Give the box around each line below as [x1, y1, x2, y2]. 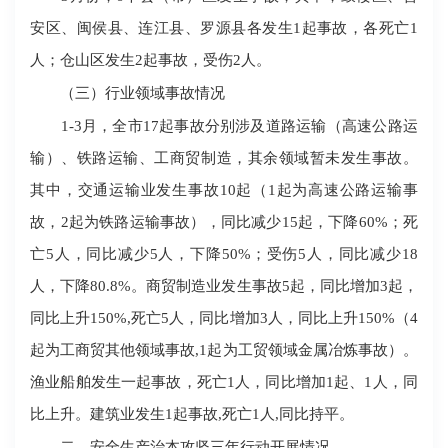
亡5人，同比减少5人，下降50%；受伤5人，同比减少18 [30, 245, 418, 263]
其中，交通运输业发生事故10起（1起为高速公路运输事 [30, 181, 418, 199]
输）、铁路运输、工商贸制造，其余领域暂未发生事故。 [30, 149, 418, 167]
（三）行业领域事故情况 [30, 84, 226, 102]
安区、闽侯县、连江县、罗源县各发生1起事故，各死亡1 [30, 19, 418, 37]
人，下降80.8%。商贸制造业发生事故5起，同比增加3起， [30, 277, 418, 295]
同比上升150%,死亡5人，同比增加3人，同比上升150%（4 [30, 309, 418, 327]
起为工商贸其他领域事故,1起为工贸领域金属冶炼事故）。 [30, 341, 418, 359]
